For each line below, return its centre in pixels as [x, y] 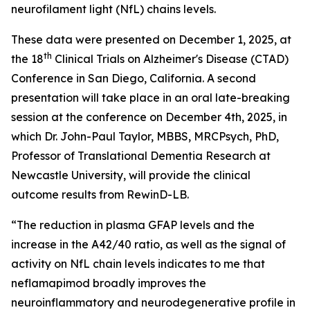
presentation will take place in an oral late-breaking [151, 98]
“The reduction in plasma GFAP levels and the [133, 225]
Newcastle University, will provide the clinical [131, 175]
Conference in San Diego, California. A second [134, 78]
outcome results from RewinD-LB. [100, 194]
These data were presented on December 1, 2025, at [151, 39]
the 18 [27, 59]
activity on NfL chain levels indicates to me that [138, 264]
